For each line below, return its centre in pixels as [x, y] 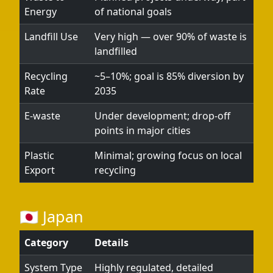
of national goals [133, 12]
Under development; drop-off [162, 116]
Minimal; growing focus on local [168, 155]
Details [112, 243]
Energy [41, 12]
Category [46, 243]
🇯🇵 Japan [51, 216]
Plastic [39, 155]
